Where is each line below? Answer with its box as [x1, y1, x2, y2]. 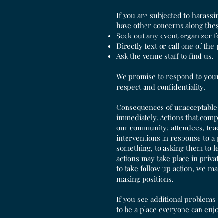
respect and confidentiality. [116, 82, 205, 91]
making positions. [116, 174, 174, 183]
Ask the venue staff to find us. [116, 51, 214, 61]
